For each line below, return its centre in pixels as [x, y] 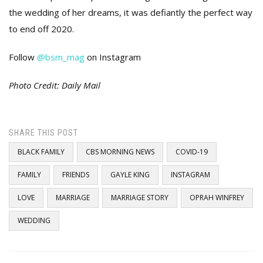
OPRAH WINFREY [217, 198]
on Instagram [113, 57]
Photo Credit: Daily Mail [55, 85]
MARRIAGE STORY [140, 198]
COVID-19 [192, 152]
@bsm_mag [61, 57]
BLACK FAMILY [41, 152]
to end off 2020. [41, 29]
